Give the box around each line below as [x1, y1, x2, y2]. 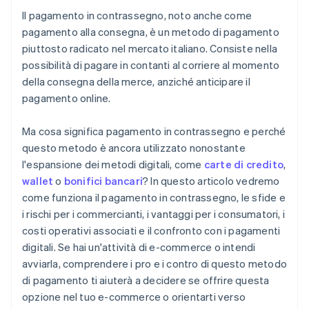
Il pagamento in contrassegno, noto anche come [22, 8, 252, 23]
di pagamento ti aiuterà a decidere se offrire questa [22, 273, 270, 288]
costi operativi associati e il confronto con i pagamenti [22, 223, 281, 238]
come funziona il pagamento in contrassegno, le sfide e [22, 190, 286, 205]
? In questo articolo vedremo [143, 174, 280, 188]
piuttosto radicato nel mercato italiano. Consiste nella [22, 41, 278, 56]
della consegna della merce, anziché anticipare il [22, 74, 250, 89]
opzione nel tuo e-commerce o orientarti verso [22, 290, 246, 304]
